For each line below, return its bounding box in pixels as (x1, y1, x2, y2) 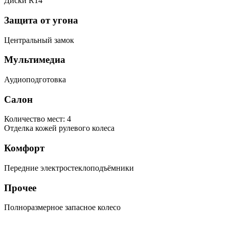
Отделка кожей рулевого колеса (4, 124, 114, 133)
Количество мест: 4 (4, 114, 71, 124)
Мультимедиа (4, 54, 65, 65)
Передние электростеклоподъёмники (4, 163, 134, 172)
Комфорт (4, 143, 44, 154)
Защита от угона (4, 14, 78, 26)
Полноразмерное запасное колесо (4, 203, 121, 212)
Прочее (4, 182, 36, 193)
